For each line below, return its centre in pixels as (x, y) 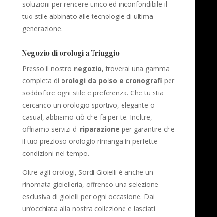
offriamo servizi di (51, 129)
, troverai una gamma (136, 69)
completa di (42, 81)
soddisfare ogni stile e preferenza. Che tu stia (93, 93)
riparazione (100, 129)
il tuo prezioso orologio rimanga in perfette (90, 141)
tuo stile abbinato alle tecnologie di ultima (88, 16)
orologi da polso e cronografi (112, 81)
